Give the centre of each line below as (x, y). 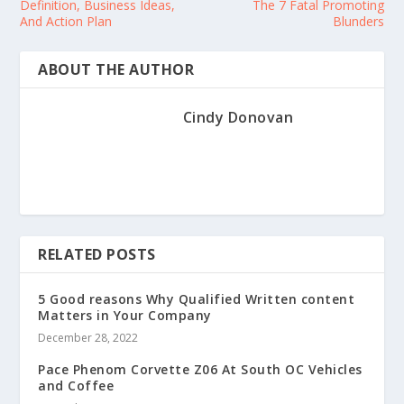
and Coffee (76, 385)
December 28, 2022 (88, 337)
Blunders (358, 21)
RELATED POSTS (97, 254)
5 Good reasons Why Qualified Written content (197, 298)
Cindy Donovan (238, 117)
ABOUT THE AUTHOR (116, 69)
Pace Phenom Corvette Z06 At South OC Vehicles (200, 369)
